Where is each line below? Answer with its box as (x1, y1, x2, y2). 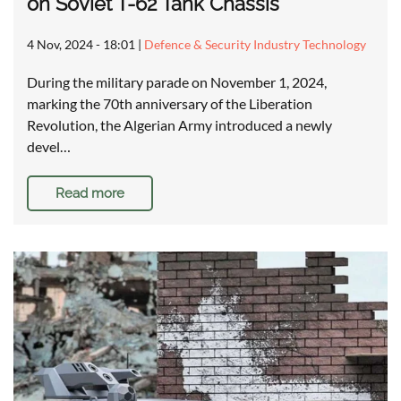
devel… (27, 138, 71, 156)
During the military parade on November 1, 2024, (27, 73, 327, 91)
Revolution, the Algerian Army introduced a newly (27, 116, 332, 134)
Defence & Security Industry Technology (144, 37, 366, 53)
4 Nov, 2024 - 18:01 (27, 37, 135, 53)
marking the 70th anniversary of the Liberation (27, 95, 312, 113)
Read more (55, 185, 124, 202)
